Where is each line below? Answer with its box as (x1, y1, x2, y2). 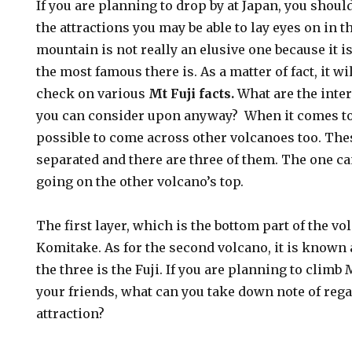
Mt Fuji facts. (148, 86, 235, 101)
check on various (36, 86, 149, 101)
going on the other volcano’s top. (36, 174, 244, 189)
